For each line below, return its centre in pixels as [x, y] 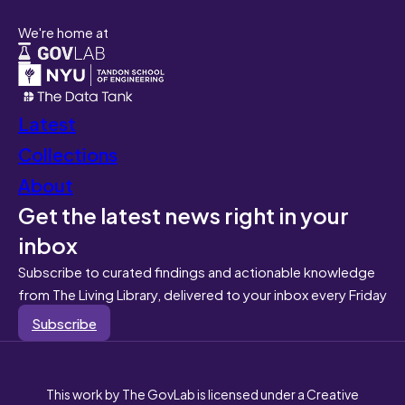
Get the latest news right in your [184, 214]
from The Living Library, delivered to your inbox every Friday [202, 293]
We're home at [63, 31]
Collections [68, 153]
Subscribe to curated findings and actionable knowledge [197, 270]
